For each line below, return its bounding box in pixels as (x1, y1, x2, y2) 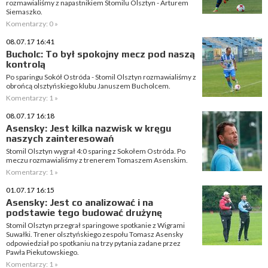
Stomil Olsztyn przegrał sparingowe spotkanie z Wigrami (6, 221, 185, 230)
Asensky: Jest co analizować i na (6, 197, 153, 208)
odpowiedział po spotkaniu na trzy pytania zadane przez (6, 239, 181, 248)
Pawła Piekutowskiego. (6, 248, 79, 257)
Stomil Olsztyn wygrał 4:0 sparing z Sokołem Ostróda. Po (6, 147, 185, 156)
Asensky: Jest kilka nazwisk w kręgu (6, 123, 171, 134)
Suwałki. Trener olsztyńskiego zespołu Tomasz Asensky (6, 230, 183, 239)
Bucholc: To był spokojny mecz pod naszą (6, 48, 195, 60)
